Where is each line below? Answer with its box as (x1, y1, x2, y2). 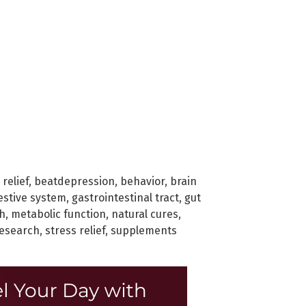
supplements (111, 223, 177, 237)
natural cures (111, 207, 178, 221)
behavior (120, 174, 165, 188)
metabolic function (11, 207, 106, 221)
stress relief (45, 223, 105, 237)
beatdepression (34, 174, 115, 188)
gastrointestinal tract (72, 191, 179, 204)
